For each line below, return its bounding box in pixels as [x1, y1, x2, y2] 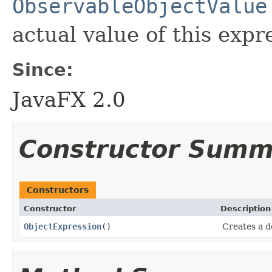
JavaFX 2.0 [12, 87, 126, 112]
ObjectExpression [24, 221, 101, 231]
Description [220, 203, 271, 213]
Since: [12, 59, 73, 80]
